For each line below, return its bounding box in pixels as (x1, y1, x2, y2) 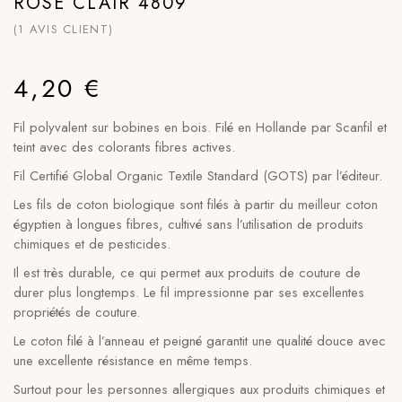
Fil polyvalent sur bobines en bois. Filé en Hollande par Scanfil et (13, 118, 387, 137)
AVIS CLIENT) (29, 21, 114, 38)
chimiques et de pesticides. (13, 234, 170, 254)
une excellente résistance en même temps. (13, 351, 252, 371)
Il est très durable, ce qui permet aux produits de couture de (13, 263, 361, 283)
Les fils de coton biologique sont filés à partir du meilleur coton (13, 195, 378, 214)
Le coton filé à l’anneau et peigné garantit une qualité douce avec (13, 331, 386, 351)
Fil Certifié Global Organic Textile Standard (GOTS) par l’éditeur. (13, 166, 382, 186)
